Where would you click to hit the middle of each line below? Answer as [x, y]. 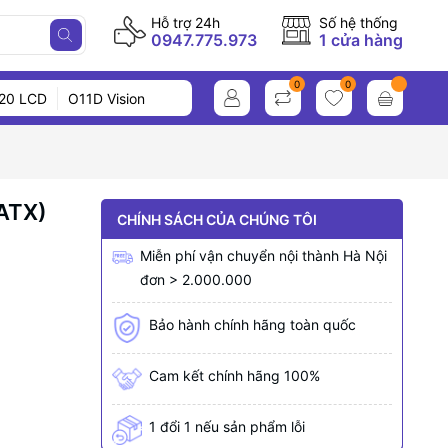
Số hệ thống [358, 22]
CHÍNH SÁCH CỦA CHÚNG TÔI [216, 219]
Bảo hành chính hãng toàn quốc [252, 324]
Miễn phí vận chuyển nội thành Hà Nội [263, 255]
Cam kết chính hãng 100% [234, 375]
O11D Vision [107, 98]
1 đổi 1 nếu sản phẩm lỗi [226, 426]
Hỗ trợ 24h [185, 22]
